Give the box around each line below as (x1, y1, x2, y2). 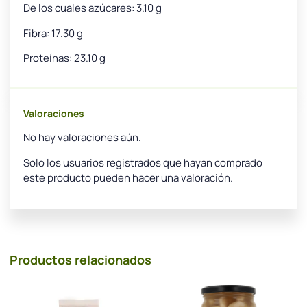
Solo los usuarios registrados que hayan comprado (23, 155, 262, 170)
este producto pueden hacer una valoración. (23, 170, 233, 185)
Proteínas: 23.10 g (23, 50, 106, 65)
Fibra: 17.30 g (23, 25, 83, 40)
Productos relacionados (10, 251, 151, 269)
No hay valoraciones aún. (23, 130, 141, 145)
